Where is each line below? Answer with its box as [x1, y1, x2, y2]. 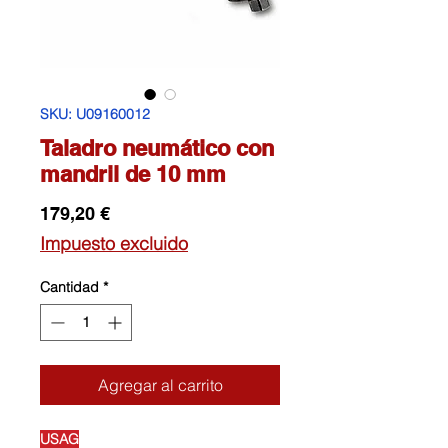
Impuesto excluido [40, 232, 188, 256]
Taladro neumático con [40, 135, 274, 162]
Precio [109, 202, 164, 224]
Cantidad [40, 278, 99, 297]
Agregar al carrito [97, 375, 223, 396]
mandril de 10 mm [40, 161, 226, 188]
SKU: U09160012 [40, 105, 150, 124]
